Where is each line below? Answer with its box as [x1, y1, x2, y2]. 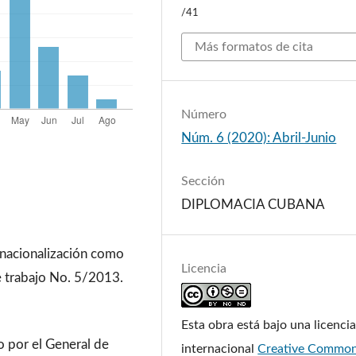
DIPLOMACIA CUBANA [181, 198, 326, 212]
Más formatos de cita [195, 40, 314, 53]
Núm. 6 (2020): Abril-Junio [181, 131, 337, 145]
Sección [181, 175, 226, 188]
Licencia [181, 262, 227, 275]
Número [181, 108, 227, 122]
